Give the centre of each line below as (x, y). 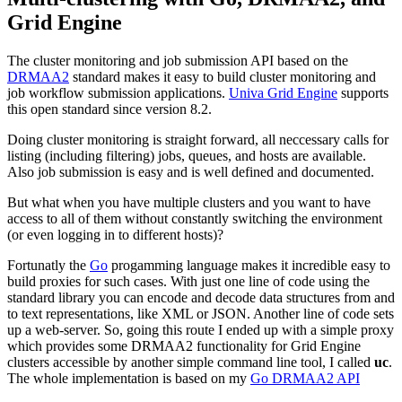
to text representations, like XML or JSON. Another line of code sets (201, 313)
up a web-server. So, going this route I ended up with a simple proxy (201, 329)
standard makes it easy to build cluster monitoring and (223, 76)
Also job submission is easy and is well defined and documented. (191, 171)
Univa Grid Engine (283, 92)
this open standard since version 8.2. (109, 109)
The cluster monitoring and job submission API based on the (178, 60)
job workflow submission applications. (118, 92)
